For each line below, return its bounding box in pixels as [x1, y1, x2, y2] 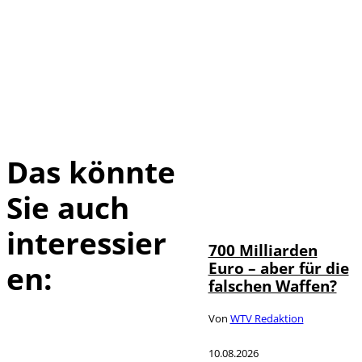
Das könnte [6, 151, 175, 193]
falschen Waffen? [208, 275, 337, 296]
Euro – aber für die [208, 257, 349, 278]
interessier [6, 222, 166, 264]
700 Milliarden [208, 239, 318, 260]
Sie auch [6, 187, 129, 229]
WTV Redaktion [229, 311, 304, 326]
